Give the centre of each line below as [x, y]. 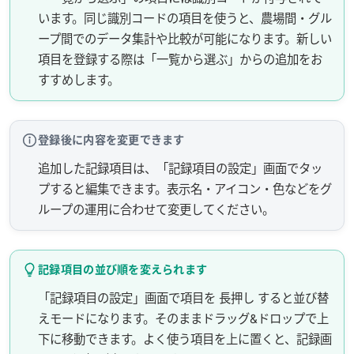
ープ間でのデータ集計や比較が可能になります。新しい [185, 39]
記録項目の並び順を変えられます [123, 269]
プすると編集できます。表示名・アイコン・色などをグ [185, 189]
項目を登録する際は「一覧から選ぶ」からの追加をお [181, 59]
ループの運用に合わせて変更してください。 [156, 209]
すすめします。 [79, 80]
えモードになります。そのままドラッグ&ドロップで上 [184, 318]
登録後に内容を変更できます [111, 139]
